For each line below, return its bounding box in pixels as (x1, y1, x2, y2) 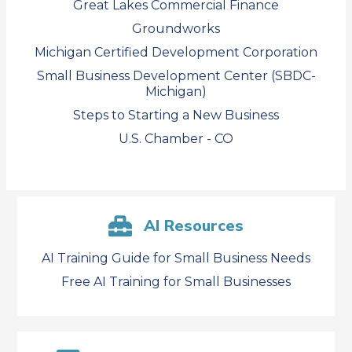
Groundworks (132, 21, 220, 36)
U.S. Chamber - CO (119, 131, 233, 146)
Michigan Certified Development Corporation (35, 45, 317, 60)
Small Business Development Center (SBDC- (36, 68, 316, 83)
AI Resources (144, 215, 244, 236)
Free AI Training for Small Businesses (61, 274, 291, 289)
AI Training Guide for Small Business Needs (42, 251, 310, 266)
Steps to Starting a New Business (73, 108, 279, 123)
